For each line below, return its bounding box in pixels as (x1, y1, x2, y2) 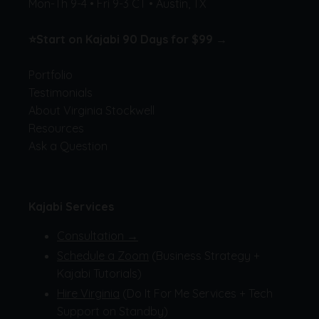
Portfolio (28, 67, 73, 82)
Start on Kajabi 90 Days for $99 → (36, 31, 227, 46)
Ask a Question (28, 138, 108, 153)
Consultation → (57, 228, 138, 243)
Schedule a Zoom (57, 249, 149, 263)
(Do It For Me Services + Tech (120, 286, 273, 301)
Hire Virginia (57, 286, 120, 301)
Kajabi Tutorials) (57, 266, 142, 281)
